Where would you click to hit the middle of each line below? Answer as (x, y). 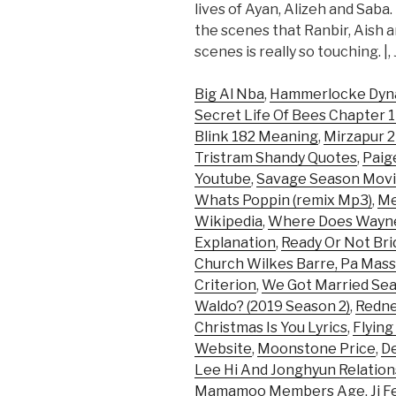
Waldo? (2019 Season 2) (272, 307)
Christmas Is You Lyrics (271, 328)
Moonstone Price (316, 349)
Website (223, 349)
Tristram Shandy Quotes (276, 158)
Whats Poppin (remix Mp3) (283, 201)
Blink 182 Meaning (256, 137)
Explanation (235, 243)
